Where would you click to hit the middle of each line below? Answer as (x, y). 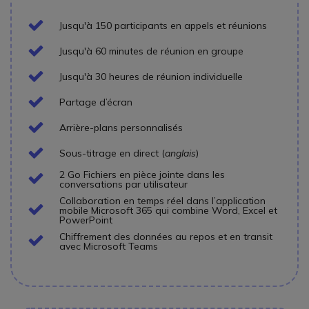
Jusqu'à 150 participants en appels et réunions (163, 26)
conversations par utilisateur (123, 184)
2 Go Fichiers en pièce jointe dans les (142, 174)
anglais (180, 153)
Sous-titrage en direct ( (112, 153)
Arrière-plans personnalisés (121, 128)
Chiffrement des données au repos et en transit (166, 236)
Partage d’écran (96, 102)
